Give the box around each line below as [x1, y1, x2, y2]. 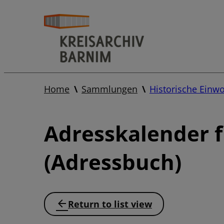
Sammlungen [81, 83, 137, 95]
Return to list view [68, 198, 152, 210]
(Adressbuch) [44, 147, 181, 176]
